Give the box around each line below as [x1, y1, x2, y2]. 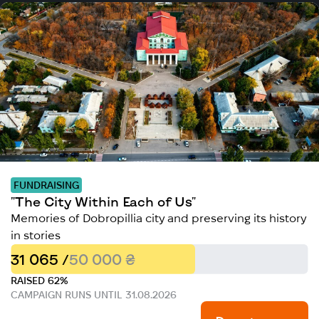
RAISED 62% [11, 274, 69, 286]
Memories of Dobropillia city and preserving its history [11, 211, 307, 224]
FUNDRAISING [14, 179, 80, 191]
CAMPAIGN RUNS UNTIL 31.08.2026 [11, 288, 177, 300]
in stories [11, 229, 61, 241]
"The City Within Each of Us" [11, 193, 197, 209]
